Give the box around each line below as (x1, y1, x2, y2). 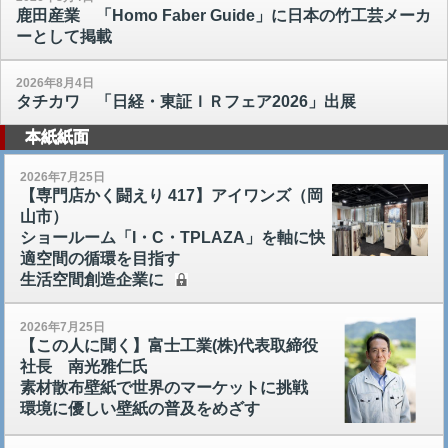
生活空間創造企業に (20, 271, 164, 289)
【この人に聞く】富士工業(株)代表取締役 (20, 336, 318, 354)
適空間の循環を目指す (20, 250, 180, 268)
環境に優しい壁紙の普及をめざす (20, 399, 260, 417)
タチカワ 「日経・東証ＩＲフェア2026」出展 (16, 92, 356, 110)
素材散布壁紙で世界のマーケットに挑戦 (20, 378, 308, 396)
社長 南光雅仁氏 (20, 357, 148, 375)
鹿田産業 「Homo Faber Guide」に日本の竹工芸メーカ (16, 6, 431, 24)
